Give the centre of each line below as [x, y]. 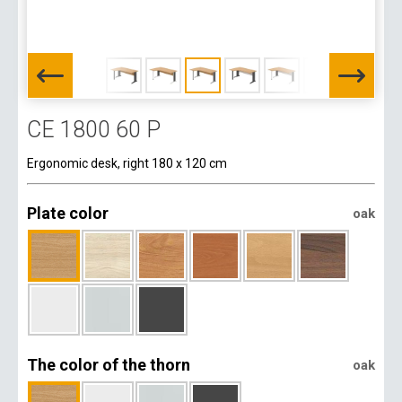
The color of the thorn [109, 365]
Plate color [68, 213]
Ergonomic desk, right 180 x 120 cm [127, 163]
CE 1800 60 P [94, 130]
